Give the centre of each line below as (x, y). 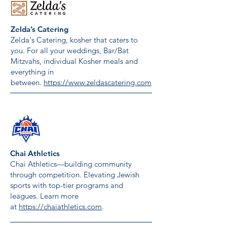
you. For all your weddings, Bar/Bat (70, 50)
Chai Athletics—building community (71, 164)
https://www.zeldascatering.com (98, 82)
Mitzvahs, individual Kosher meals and (74, 61)
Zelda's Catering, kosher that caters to (74, 40)
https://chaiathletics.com (60, 206)
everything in (32, 72)
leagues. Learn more (44, 196)
